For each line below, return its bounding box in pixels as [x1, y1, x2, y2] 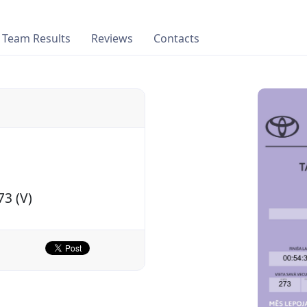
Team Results [2, 31, 71, 47]
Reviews [91, 31, 133, 47]
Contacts [153, 31, 199, 47]
